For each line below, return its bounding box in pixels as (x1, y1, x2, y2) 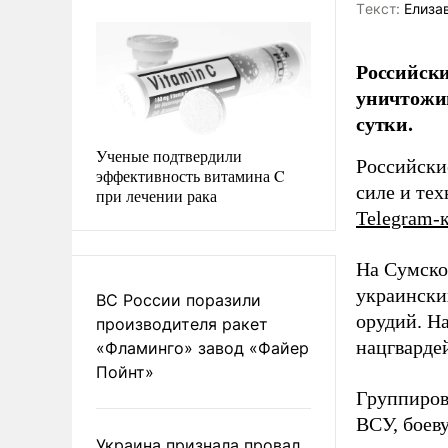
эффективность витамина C (96, 164, 285, 186)
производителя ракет (96, 313, 268, 334)
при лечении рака (96, 184, 217, 206)
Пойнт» (96, 361, 154, 382)
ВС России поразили (96, 289, 261, 310)
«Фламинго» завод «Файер (96, 337, 309, 358)
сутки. (356, 109, 413, 139)
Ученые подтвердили (96, 144, 242, 166)
